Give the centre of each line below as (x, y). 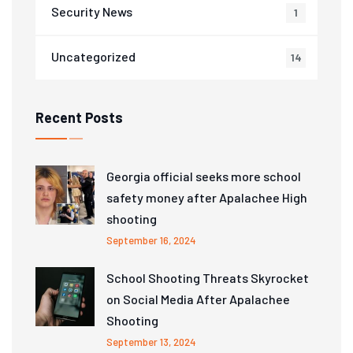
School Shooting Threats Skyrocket (208, 278)
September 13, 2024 (151, 342)
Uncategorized (93, 57)
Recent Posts (79, 118)
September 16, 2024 (151, 241)
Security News (92, 12)
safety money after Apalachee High (207, 198)
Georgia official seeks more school (204, 176)
